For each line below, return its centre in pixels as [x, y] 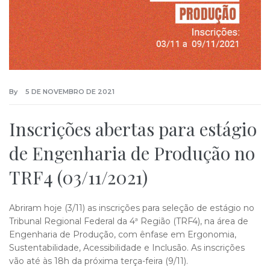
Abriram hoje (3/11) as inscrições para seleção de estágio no [132, 208]
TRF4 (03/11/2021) [78, 177]
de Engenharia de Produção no [132, 153]
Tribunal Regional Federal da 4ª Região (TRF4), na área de [129, 221]
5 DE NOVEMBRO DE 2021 [70, 91]
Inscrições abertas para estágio [133, 129]
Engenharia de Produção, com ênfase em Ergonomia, [123, 234]
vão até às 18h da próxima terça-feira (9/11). [99, 261]
